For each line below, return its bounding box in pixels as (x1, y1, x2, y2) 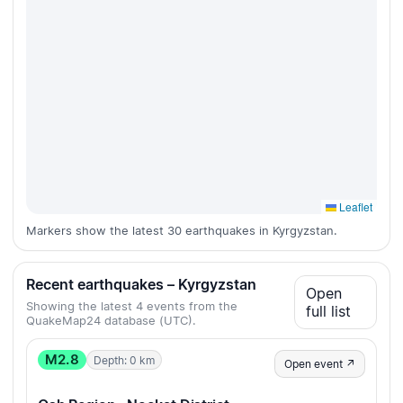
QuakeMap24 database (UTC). (26, 313, 196, 328)
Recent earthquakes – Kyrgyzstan (26, 275, 256, 294)
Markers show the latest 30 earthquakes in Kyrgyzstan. (26, 223, 337, 238)
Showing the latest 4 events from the (26, 299, 237, 314)
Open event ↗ (284, 357, 355, 372)
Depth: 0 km (93, 353, 155, 367)
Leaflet (336, 199, 372, 215)
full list (305, 302, 351, 321)
